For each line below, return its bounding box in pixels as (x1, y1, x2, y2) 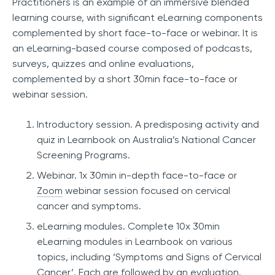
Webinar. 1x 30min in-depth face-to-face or (37, 169, 237, 182)
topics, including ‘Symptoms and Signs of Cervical (37, 251, 261, 263)
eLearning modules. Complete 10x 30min (37, 220, 220, 233)
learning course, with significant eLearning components (12, 12, 263, 24)
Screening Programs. (37, 149, 130, 161)
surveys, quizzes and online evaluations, (12, 58, 194, 70)
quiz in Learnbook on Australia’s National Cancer (37, 134, 256, 146)
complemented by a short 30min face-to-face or (12, 73, 238, 85)
